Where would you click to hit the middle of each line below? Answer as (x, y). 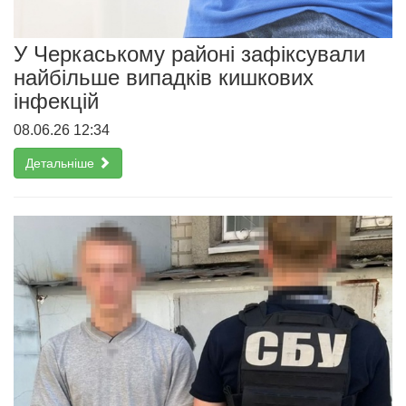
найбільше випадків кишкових (164, 77)
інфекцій (56, 101)
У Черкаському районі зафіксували (189, 53)
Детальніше (62, 163)
